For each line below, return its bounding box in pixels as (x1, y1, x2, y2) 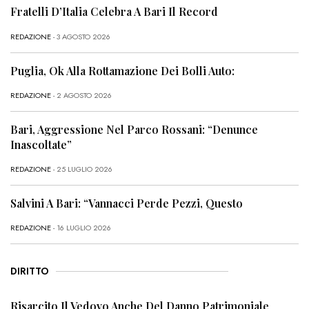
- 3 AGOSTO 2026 (51, 30, 110, 42)
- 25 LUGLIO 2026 (51, 163, 112, 175)
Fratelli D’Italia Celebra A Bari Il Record (10, 4, 218, 19)
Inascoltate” (10, 137, 72, 152)
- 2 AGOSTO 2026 (51, 89, 112, 101)
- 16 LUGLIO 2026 (51, 222, 111, 234)
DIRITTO (10, 264, 49, 279)
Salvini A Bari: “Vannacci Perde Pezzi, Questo (10, 196, 243, 211)
